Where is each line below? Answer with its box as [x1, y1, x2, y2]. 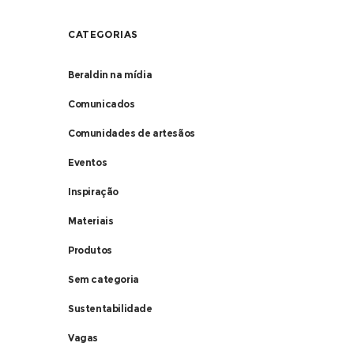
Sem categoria [68, 273, 139, 285]
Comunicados [68, 98, 135, 110]
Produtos [68, 244, 112, 256]
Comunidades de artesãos [68, 127, 195, 139]
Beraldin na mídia [68, 69, 153, 81]
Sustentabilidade [68, 303, 153, 314]
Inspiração [68, 186, 119, 198]
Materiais [68, 215, 114, 227]
